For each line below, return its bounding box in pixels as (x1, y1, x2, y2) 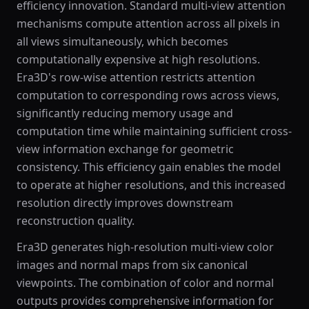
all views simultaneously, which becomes (17, 34, 228, 49)
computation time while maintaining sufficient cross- (17, 123, 292, 139)
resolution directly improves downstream (17, 195, 233, 210)
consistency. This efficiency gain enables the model (17, 159, 281, 175)
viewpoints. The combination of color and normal (17, 275, 274, 290)
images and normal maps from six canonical (17, 257, 248, 272)
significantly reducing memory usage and (17, 106, 233, 121)
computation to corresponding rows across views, (17, 88, 279, 103)
